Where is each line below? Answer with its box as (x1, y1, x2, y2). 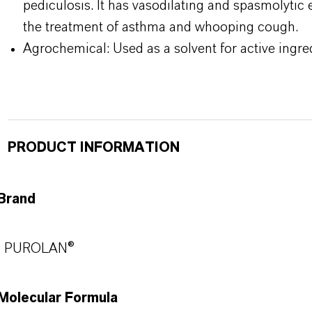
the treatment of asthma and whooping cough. (22, 20, 298, 34)
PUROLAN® (3, 242, 75, 256)
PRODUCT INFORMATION (7, 141, 180, 155)
